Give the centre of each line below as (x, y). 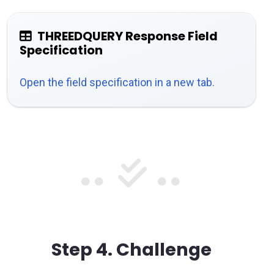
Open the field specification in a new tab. (117, 83)
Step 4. (82, 250)
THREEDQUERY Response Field (128, 36)
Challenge (162, 250)
